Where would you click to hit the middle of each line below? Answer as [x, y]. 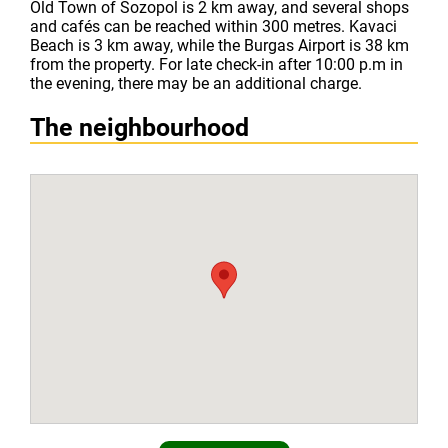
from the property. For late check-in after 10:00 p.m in [216, 64]
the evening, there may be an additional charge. [196, 83]
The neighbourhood [139, 127]
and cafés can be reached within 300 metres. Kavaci [213, 26]
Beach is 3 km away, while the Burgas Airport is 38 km [219, 45]
